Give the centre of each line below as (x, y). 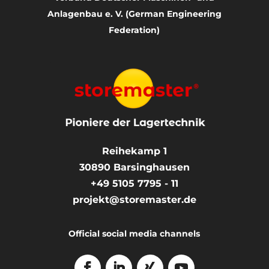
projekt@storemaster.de (134, 200)
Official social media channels (134, 234)
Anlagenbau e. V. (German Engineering (134, 14)
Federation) (134, 30)
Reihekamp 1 (134, 151)
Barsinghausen (151, 168)
